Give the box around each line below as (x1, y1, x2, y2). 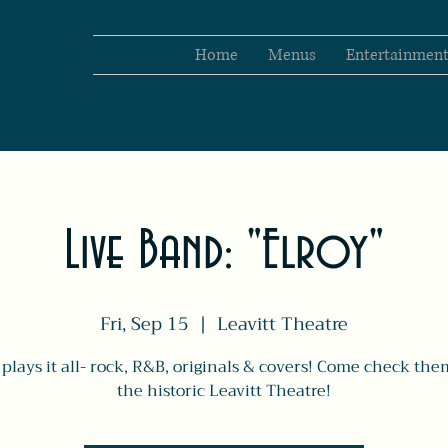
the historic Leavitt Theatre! (117, 377, 331, 405)
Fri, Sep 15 (100, 308, 189, 340)
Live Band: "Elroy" (64, 222, 384, 282)
